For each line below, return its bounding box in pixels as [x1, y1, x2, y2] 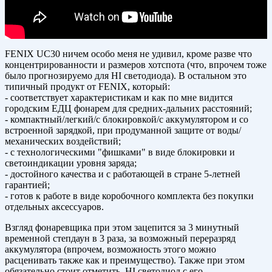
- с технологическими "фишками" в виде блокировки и [5, 147, 235, 158]
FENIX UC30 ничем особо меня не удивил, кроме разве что [5, 49, 252, 59]
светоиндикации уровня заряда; [5, 158, 137, 169]
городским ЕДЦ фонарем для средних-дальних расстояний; [5, 103, 252, 114]
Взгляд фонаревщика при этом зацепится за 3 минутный [5, 222, 239, 233]
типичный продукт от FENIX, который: [5, 81, 170, 92]
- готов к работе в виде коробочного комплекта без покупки [5, 191, 254, 202]
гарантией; [5, 180, 50, 191]
